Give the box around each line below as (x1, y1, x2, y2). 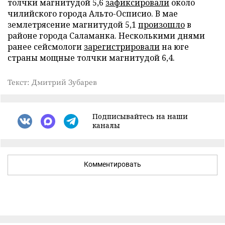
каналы (92, 121, 120, 130)
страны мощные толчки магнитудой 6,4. (8, 52, 175, 63)
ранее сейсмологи (8, 41, 84, 52)
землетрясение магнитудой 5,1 (8, 19, 138, 30)
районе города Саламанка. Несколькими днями (8, 30, 205, 41)
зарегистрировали (84, 41, 160, 52)
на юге (160, 41, 189, 52)
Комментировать (84, 160, 141, 168)
